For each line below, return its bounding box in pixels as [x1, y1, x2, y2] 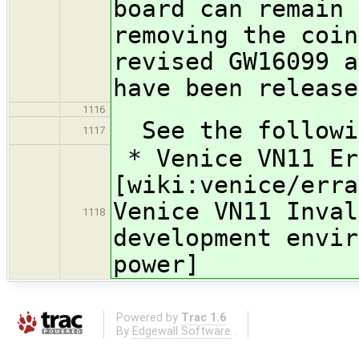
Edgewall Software [131, 324, 231, 338]
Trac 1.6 [180, 310, 226, 325]
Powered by [115, 310, 181, 325]
